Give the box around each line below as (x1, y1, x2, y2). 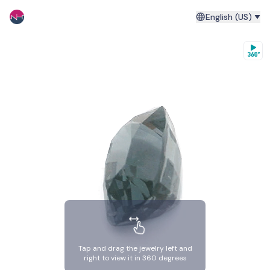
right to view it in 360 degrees (83, 253, 187, 263)
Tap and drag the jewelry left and (78, 243, 192, 253)
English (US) (206, 11, 252, 22)
